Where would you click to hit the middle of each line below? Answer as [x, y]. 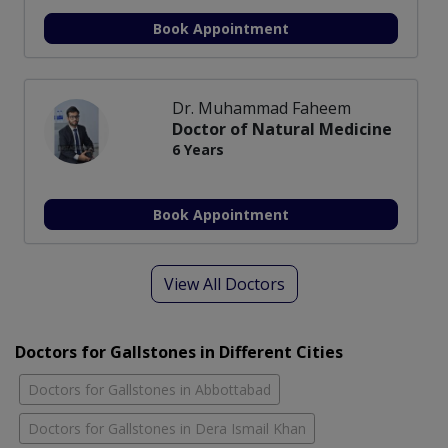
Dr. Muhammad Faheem [261, 108]
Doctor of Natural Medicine [282, 129]
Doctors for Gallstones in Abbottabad [149, 390]
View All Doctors [224, 284]
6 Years [198, 150]
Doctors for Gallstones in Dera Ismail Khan [167, 429]
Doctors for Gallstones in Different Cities [179, 352]
